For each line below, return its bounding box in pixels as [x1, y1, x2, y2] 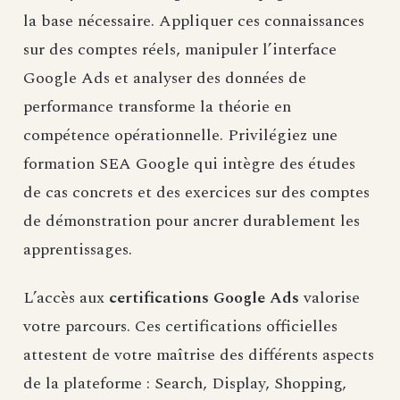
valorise [299, 286, 360, 311]
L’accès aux [23, 286, 109, 311]
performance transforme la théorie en [23, 95, 291, 120]
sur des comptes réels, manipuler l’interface [23, 37, 337, 62]
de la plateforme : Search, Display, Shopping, [23, 371, 346, 396]
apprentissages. [23, 237, 132, 262]
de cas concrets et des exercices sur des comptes [23, 180, 370, 205]
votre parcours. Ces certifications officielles [23, 314, 337, 339]
